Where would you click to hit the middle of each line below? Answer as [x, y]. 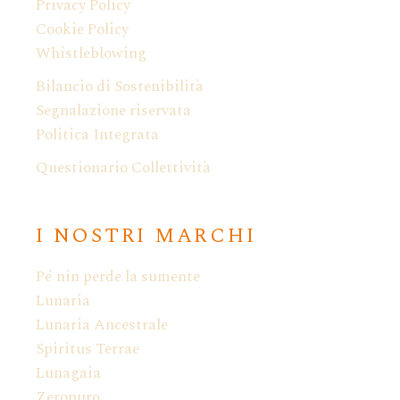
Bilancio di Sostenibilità [120, 87]
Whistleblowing [91, 54]
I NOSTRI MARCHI [146, 237]
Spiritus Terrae [87, 350]
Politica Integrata [97, 135]
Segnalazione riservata [113, 111]
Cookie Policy [82, 30]
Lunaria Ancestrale [102, 325]
